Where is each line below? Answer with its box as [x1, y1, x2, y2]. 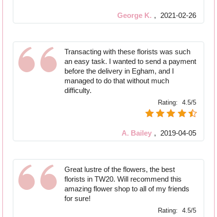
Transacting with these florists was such [64, 47, 190, 56]
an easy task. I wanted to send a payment [64, 57, 196, 66]
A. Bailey [122, 129, 152, 138]
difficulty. [64, 86, 92, 95]
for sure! [64, 194, 91, 203]
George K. [117, 11, 152, 20]
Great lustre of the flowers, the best [64, 165, 175, 174]
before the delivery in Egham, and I [64, 67, 174, 76]
